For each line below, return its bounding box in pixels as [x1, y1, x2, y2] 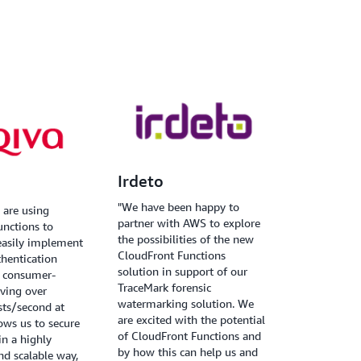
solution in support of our [117, 263, 247, 278]
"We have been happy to [117, 199, 239, 214]
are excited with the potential [117, 312, 265, 326]
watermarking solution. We [117, 296, 254, 310]
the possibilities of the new [117, 231, 254, 246]
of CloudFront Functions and [117, 328, 261, 342]
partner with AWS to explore [117, 215, 260, 230]
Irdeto [117, 171, 164, 190]
